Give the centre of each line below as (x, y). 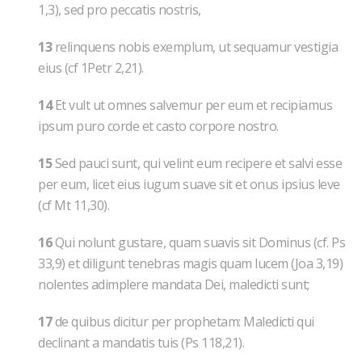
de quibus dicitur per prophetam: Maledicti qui (183, 322)
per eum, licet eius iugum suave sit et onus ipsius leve (189, 184)
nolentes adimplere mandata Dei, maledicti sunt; (174, 284)
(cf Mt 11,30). (74, 205)
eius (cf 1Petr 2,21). (91, 68)
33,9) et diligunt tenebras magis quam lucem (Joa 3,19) (190, 263)
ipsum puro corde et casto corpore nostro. (158, 126)
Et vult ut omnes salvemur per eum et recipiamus (192, 105)
